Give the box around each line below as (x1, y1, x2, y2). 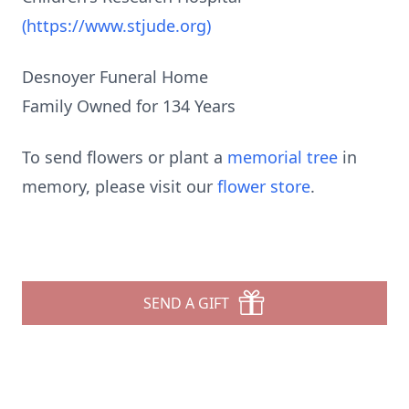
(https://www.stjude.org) (22, 15, 211, 37)
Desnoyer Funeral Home (22, 66, 208, 88)
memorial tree (227, 146, 338, 168)
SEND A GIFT (143, 293, 229, 313)
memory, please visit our (22, 175, 217, 197)
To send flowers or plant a (22, 146, 227, 168)
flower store (217, 175, 310, 197)
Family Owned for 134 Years (22, 95, 236, 117)
